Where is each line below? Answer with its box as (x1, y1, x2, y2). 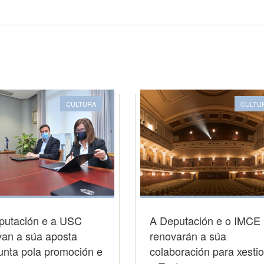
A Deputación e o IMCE (150, 213, 260, 228)
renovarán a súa (150, 228, 226, 243)
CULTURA (66, 99, 96, 108)
